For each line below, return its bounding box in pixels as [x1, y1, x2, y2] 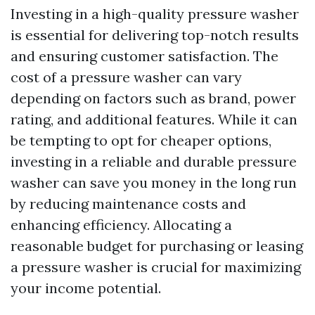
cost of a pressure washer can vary [11, 68, 242, 86]
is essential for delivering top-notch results [11, 26, 299, 44]
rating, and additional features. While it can [11, 110, 297, 128]
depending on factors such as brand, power [11, 89, 296, 107]
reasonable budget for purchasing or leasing [11, 237, 303, 255]
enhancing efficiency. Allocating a [11, 216, 232, 233]
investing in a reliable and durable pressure [11, 153, 297, 170]
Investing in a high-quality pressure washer [11, 5, 299, 22]
